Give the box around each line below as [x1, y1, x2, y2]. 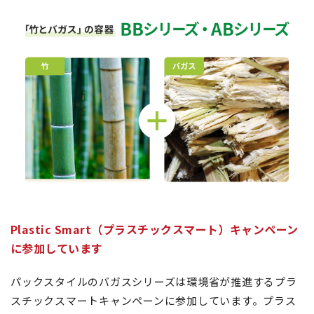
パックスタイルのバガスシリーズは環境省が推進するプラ [11, 273, 297, 289]
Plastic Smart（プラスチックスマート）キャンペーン [11, 220, 299, 238]
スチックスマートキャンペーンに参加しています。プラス [11, 292, 296, 308]
